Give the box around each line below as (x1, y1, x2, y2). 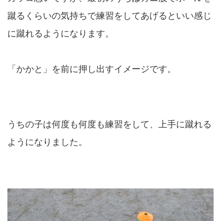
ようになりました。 (7, 137, 87, 147)
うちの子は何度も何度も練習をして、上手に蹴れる (7, 119, 212, 130)
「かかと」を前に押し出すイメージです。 (7, 64, 176, 74)
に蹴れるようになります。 (7, 29, 114, 39)
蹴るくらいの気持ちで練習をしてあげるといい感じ (7, 11, 212, 21)
